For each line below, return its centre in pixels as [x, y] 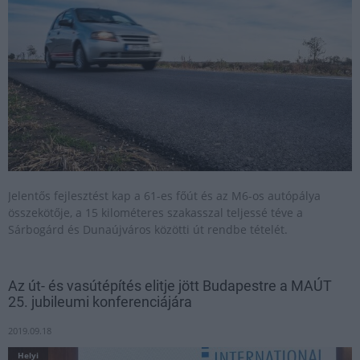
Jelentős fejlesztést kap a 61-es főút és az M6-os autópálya [164, 196]
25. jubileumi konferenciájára [100, 302]
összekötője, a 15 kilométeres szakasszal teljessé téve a [155, 213]
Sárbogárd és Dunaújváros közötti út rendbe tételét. [148, 229]
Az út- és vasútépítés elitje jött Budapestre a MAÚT [170, 286]
